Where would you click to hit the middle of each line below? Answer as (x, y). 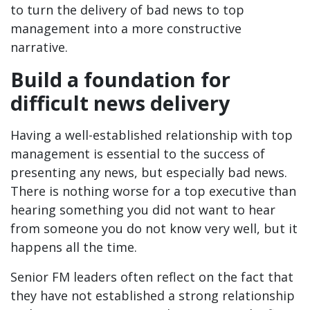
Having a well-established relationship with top (152, 135)
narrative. (39, 47)
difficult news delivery (120, 103)
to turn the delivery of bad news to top (127, 10)
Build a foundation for (120, 80)
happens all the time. (74, 247)
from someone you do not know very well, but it (154, 229)
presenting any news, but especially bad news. (149, 173)
